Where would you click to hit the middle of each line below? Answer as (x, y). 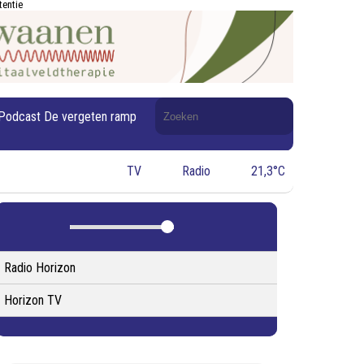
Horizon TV (32, 300)
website (175, 135)
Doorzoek (180, 104)
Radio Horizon (39, 268)
